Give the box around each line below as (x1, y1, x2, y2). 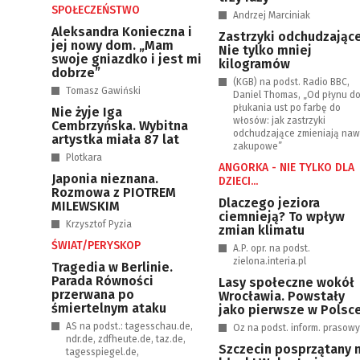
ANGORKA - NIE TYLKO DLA (219, 161, 354, 174)
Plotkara (66, 152, 102, 163)
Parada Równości (51, 273, 153, 288)
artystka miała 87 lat (51, 132, 179, 147)
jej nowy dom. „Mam (51, 38, 174, 53)
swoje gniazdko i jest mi (51, 51, 202, 67)
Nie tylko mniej (219, 43, 312, 58)
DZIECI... (219, 174, 258, 188)
